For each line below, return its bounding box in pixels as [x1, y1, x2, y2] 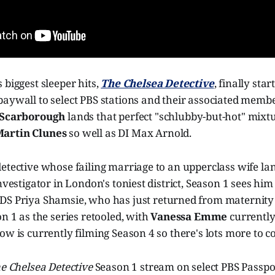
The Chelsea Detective [101, 76, 214, 90]
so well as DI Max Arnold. [66, 125, 192, 140]
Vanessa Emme [150, 209, 228, 223]
